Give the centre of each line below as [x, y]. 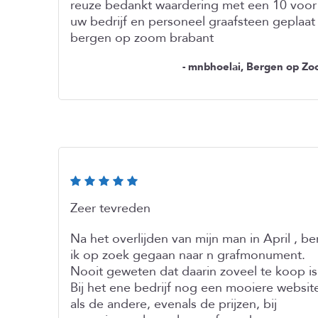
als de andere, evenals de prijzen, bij [174, 304]
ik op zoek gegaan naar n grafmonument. [188, 255]
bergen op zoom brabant [142, 38]
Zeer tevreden [110, 208]
